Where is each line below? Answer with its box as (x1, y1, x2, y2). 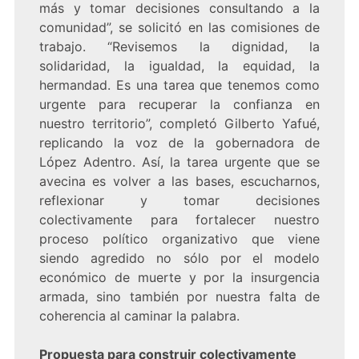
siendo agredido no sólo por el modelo (38, 250, 321, 267)
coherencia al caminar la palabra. (38, 308, 240, 325)
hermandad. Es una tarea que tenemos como (38, 77, 321, 94)
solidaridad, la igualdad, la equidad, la (38, 58, 321, 75)
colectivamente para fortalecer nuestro (38, 212, 321, 228)
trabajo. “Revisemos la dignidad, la (38, 38, 321, 55)
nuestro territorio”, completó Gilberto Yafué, (38, 115, 321, 132)
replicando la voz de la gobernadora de (38, 135, 321, 151)
